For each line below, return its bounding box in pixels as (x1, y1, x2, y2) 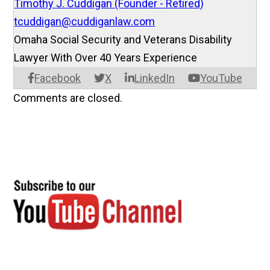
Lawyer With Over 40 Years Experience (14, 51, 198, 64)
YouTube (199, 72, 242, 85)
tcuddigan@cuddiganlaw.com (14, 15, 155, 28)
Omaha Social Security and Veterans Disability (14, 33, 233, 46)
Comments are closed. (13, 92, 123, 105)
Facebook (34, 72, 81, 85)
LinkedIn (134, 72, 175, 85)
